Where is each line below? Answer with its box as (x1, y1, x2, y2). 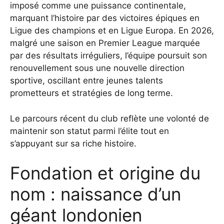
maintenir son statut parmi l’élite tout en (10, 125, 169, 136)
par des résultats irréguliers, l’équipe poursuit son (10, 50, 207, 61)
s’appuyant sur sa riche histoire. (10, 138, 136, 148)
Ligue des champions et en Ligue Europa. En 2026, (10, 25, 214, 36)
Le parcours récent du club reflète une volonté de (10, 113, 209, 123)
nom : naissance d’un (10, 183, 181, 205)
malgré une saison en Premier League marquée (10, 38, 200, 48)
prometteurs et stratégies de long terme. (10, 88, 173, 98)
